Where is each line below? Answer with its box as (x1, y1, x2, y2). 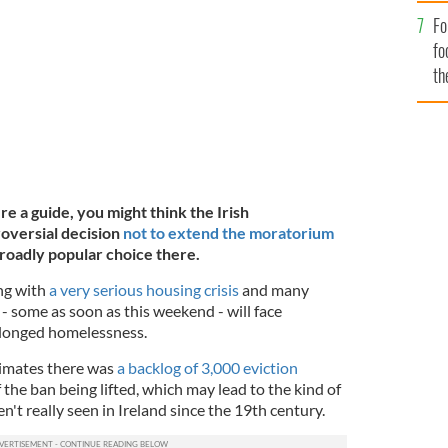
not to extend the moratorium (122, 222, 334, 242)
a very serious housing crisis (48, 279, 242, 299)
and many (241, 279, 309, 299)
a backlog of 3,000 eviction (116, 357, 298, 377)
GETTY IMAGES (72, 9, 142, 22)
